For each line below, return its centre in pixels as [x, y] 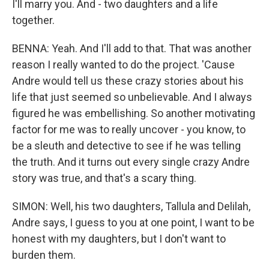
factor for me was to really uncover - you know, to [129, 129]
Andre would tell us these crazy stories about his [128, 81]
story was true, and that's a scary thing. [104, 178]
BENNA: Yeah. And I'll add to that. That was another [132, 48]
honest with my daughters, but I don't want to [119, 239]
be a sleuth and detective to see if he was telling [126, 146]
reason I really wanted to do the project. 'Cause [123, 65]
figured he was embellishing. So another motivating [134, 113]
